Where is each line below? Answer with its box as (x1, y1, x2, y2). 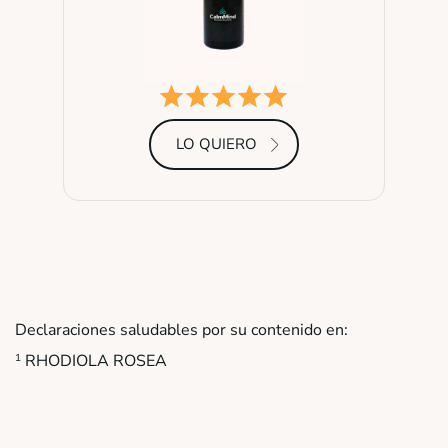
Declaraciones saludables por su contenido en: (15, 318, 348, 341)
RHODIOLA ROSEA (21, 349, 167, 372)
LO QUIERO (175, 133, 257, 154)
